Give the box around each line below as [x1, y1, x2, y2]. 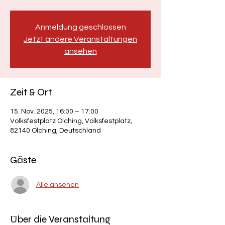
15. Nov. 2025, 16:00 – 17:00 [10, 108, 98, 115]
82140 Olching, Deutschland [10, 127, 101, 134]
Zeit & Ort [10, 86, 52, 98]
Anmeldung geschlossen [35, 23, 126, 31]
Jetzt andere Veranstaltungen [24, 35, 137, 43]
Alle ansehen [36, 181, 79, 188]
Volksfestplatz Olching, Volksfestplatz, [10, 118, 132, 125]
